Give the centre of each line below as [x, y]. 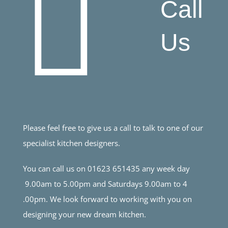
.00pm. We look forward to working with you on [107, 199]
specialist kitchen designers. [71, 143]
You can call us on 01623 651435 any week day [106, 168]
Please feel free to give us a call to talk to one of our [113, 127]
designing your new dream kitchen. [84, 214]
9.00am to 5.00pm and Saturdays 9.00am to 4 [105, 183]
